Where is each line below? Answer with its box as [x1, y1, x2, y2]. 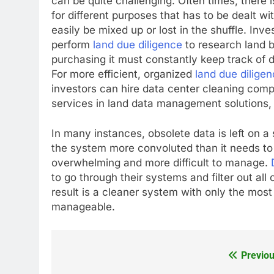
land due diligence [93, 38, 182, 51]
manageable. [51, 201, 115, 213]
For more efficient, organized [51, 67, 195, 80]
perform [51, 38, 93, 51]
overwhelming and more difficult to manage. [51, 157, 271, 169]
